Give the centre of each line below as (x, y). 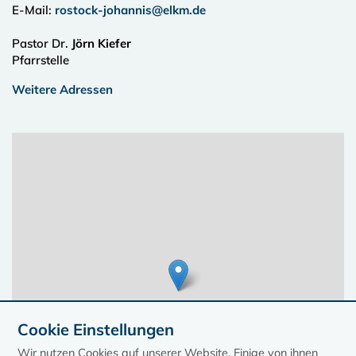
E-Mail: (33, 10)
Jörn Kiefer (101, 43)
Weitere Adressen (62, 89)
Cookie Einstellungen (96, 329)
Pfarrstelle (41, 60)
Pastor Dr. (42, 43)
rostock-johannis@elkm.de (130, 10)
